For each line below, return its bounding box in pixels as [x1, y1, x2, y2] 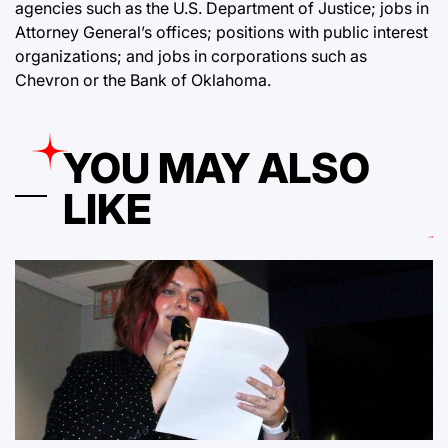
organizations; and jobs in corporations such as [15, 45, 367, 66]
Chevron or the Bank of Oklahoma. [15, 69, 271, 90]
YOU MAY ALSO [63, 142, 370, 193]
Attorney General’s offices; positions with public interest [15, 21, 428, 42]
